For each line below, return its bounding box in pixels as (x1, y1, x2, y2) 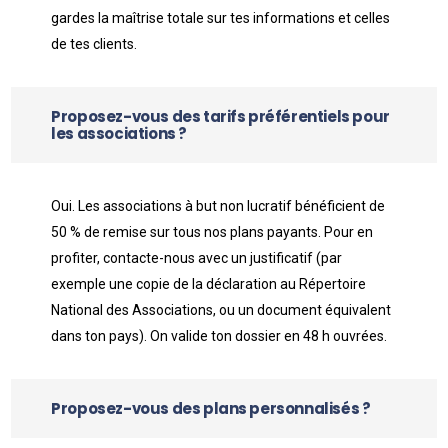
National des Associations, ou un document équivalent (51, 302, 392, 318)
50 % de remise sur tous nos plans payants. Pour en (51, 224, 374, 240)
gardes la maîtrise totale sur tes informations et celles (51, 10, 391, 26)
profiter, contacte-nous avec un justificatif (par (51, 250, 343, 266)
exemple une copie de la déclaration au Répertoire (51, 276, 367, 292)
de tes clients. (51, 36, 138, 52)
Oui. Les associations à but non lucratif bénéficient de (51, 198, 386, 214)
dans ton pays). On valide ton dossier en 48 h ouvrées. (51, 328, 388, 344)
